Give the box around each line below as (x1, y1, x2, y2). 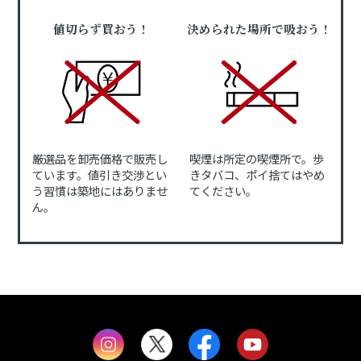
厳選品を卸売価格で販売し (31, 150, 168, 168)
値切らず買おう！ (53, 20, 151, 38)
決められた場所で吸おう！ (186, 20, 332, 38)
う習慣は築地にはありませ (31, 182, 168, 200)
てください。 (189, 182, 258, 200)
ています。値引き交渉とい (31, 166, 167, 184)
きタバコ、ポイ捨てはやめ (189, 166, 326, 184)
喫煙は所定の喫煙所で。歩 (189, 150, 325, 168)
